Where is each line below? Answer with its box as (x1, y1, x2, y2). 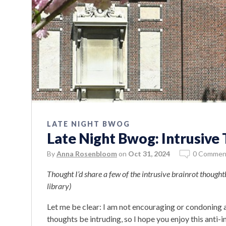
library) (47, 181, 71, 191)
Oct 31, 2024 (128, 149, 170, 158)
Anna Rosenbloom (56, 149, 117, 158)
